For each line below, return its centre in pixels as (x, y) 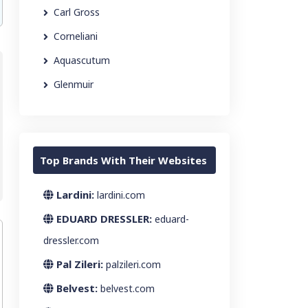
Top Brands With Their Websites (123, 160)
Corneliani (76, 36)
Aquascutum (82, 60)
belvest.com (128, 288)
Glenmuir (74, 84)
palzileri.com (133, 264)
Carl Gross (77, 12)
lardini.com (121, 195)
